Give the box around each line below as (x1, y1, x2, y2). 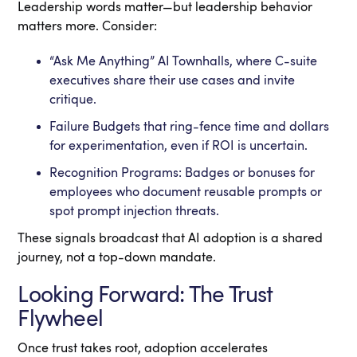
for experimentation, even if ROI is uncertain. (49, 139, 308, 153)
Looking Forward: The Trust (18, 282, 273, 308)
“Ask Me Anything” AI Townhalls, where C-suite (49, 54, 318, 69)
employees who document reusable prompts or (49, 185, 323, 199)
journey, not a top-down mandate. (18, 250, 217, 265)
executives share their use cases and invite (49, 73, 296, 88)
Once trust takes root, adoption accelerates (18, 341, 269, 355)
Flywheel (18, 306, 104, 331)
